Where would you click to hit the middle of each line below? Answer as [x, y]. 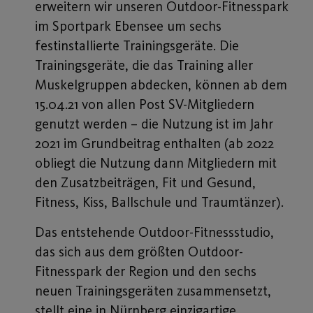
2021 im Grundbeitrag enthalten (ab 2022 [154, 144]
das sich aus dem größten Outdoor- [139, 251]
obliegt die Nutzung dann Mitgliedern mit [156, 163]
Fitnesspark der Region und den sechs [146, 271]
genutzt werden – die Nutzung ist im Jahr [154, 124]
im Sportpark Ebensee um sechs [128, 26]
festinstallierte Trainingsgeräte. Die [137, 46]
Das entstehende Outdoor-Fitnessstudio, [154, 232]
